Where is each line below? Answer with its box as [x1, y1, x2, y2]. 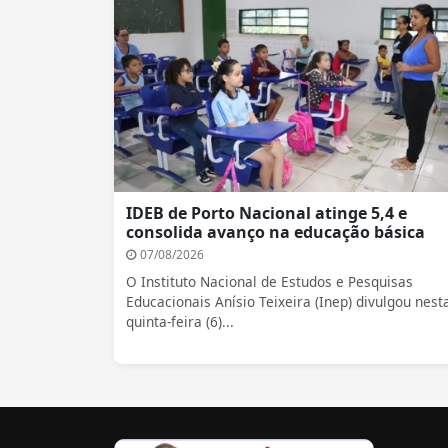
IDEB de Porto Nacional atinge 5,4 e [126, 202, 407, 225]
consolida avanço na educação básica [126, 221, 425, 244]
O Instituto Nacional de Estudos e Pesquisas [126, 272, 413, 292]
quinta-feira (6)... [126, 312, 234, 332]
